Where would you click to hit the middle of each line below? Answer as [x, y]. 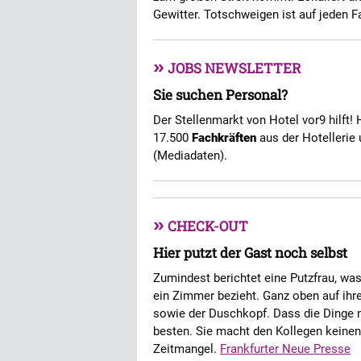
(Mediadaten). [190, 156]
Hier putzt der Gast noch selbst [250, 253]
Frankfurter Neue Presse [285, 349]
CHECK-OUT [206, 226]
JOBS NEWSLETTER [233, 68]
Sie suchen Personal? [220, 95]
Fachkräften [224, 138]
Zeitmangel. [187, 349]
